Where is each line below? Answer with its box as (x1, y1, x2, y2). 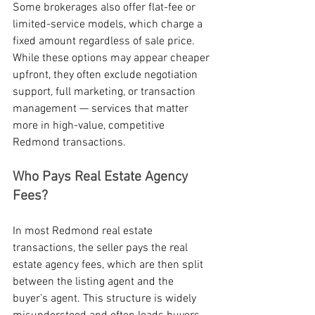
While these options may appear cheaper (13, 51, 212, 66)
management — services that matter (13, 102, 191, 117)
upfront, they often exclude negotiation (13, 68, 200, 83)
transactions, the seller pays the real (13, 241, 191, 256)
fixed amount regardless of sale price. (13, 34, 198, 49)
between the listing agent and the (13, 275, 176, 290)
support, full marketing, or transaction (13, 85, 198, 100)
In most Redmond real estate (13, 224, 155, 239)
